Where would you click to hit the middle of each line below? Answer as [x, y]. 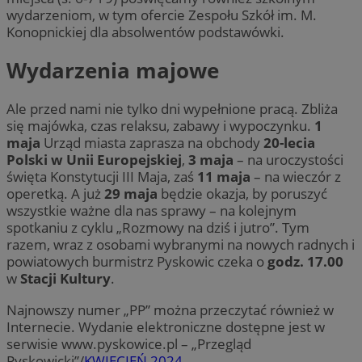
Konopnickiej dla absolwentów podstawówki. [145, 32]
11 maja [224, 177]
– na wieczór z [296, 177]
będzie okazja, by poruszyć [242, 194]
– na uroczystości [288, 160]
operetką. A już [55, 194]
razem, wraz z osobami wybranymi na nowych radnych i [181, 245]
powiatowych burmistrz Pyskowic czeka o [135, 262]
